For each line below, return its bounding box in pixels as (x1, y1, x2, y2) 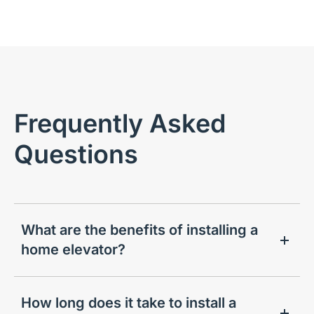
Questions (14, 139, 138, 170)
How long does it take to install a (21, 294, 236, 312)
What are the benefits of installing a (21, 221, 258, 239)
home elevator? (21, 241, 125, 259)
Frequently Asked (14, 108, 226, 139)
